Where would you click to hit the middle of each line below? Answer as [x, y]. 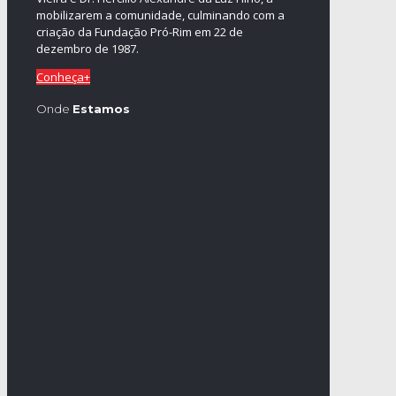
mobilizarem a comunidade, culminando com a [160, 15]
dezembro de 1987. [88, 48]
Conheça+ [63, 76]
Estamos [101, 109]
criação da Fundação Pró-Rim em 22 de [140, 31]
